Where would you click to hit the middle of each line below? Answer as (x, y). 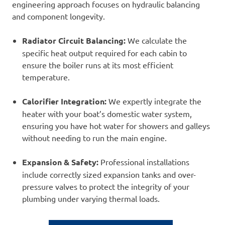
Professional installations (144, 162)
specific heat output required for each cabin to (104, 53)
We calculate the (156, 40)
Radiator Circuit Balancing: (74, 41)
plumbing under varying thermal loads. (91, 199)
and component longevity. (59, 16)
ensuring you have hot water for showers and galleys (116, 126)
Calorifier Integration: (64, 101)
